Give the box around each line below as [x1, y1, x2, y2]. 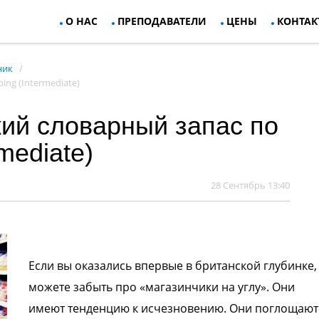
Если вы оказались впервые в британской [28, 258, 263, 273]
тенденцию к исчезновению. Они [67, 300, 255, 316]
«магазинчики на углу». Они [139, 279, 295, 295]
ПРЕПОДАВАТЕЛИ [117, 14, 206, 28]
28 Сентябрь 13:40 [210, 179, 290, 192]
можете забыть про [28, 279, 140, 295]
